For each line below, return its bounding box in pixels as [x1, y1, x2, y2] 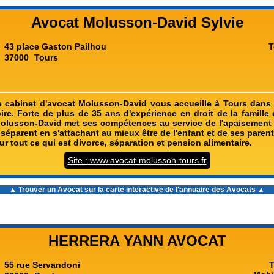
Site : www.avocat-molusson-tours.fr [67, 155, 207, 165]
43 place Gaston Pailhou [4, 42, 106, 51]
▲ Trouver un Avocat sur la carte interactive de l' [9, 185, 179, 194]
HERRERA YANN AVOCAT [48, 232, 226, 249]
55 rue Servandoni [4, 260, 80, 270]
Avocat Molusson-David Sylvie [31, 14, 243, 31]
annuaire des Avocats [179, 185, 256, 194]
